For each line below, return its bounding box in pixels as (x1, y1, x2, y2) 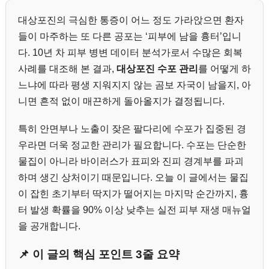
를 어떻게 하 (198, 64, 251, 74)
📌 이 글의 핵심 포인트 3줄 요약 (18, 248, 180, 261)
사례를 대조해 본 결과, (18, 64, 116, 74)
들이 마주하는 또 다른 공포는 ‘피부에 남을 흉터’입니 (18, 31, 241, 41)
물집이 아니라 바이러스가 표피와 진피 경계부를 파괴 (18, 156, 244, 167)
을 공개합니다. (18, 221, 80, 232)
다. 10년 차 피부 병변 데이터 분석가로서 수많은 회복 (18, 47, 243, 58)
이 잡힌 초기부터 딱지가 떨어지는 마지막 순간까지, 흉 (18, 189, 249, 199)
